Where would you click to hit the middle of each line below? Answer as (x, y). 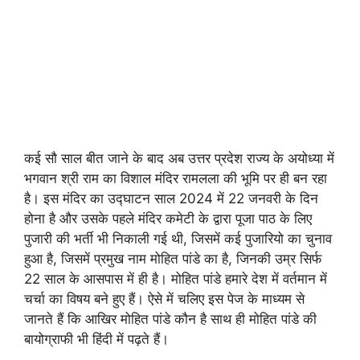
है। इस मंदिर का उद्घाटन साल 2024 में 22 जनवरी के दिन (171, 198)
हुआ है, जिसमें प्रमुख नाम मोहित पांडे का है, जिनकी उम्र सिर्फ (173, 259)
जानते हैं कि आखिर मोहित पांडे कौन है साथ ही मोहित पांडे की (170, 319)
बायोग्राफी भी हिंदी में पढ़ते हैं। (96, 339)
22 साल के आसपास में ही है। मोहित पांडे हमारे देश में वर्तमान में (176, 279)
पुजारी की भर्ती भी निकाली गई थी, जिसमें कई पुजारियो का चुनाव (178, 239)
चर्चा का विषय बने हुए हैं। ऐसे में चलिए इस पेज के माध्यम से (164, 299)
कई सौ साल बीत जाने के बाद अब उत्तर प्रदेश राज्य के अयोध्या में (179, 158)
